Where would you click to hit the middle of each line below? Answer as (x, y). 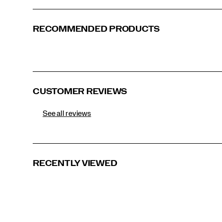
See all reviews (67, 114)
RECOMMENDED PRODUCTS (96, 29)
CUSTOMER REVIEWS (81, 92)
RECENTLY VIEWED (75, 164)
